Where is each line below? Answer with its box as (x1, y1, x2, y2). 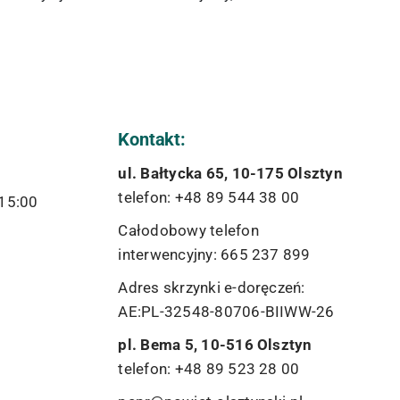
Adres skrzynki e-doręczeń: (118, 279, 305, 296)
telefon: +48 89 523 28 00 (118, 360, 300, 378)
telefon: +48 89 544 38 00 (118, 188, 300, 206)
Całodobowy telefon (118, 221, 259, 239)
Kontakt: (118, 129, 186, 150)
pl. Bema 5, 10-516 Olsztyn (118, 336, 312, 354)
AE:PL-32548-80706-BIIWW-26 (118, 303, 335, 321)
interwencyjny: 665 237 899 (118, 246, 311, 263)
